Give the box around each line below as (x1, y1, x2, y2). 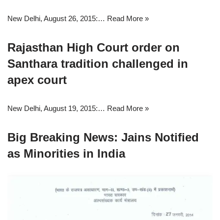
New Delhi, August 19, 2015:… (7, 104, 107, 113)
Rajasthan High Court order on (7, 41, 180, 55)
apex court (7, 73, 67, 87)
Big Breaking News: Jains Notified (7, 131, 199, 144)
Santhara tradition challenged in (7, 57, 188, 71)
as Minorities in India (7, 147, 125, 161)
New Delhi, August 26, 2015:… (7, 14, 107, 23)
